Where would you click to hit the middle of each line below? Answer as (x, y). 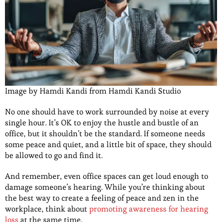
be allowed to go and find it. (55, 156)
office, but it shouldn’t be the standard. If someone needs (105, 134)
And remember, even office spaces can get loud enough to (107, 176)
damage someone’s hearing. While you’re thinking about (105, 187)
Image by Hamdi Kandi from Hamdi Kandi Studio (93, 91)
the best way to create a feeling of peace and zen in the (102, 198)
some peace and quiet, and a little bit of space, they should (108, 145)
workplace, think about (47, 209)
